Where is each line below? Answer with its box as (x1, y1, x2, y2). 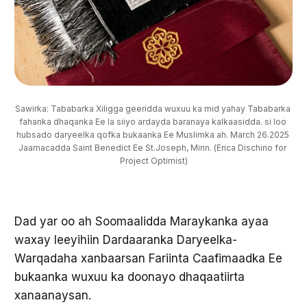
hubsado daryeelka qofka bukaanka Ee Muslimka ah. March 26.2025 (16, 129, 289, 140)
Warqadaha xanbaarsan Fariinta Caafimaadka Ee (14, 251, 282, 265)
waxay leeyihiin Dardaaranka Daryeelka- (14, 232, 237, 247)
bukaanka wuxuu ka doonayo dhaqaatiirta (14, 269, 245, 284)
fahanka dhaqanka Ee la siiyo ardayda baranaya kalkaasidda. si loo (19, 116, 286, 127)
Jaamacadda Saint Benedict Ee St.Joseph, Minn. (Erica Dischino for (19, 142, 286, 153)
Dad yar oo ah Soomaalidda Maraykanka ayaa (14, 214, 269, 228)
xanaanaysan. (14, 288, 91, 302)
